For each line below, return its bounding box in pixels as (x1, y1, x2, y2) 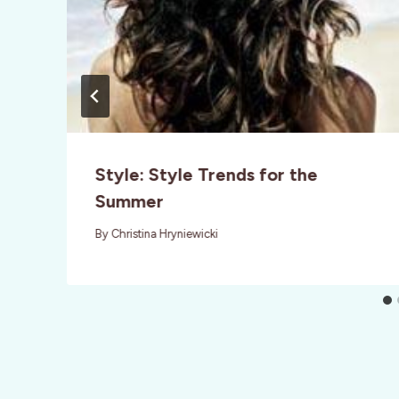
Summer (95, 190, 164, 212)
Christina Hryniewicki (111, 227, 219, 241)
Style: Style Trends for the (95, 163, 318, 185)
